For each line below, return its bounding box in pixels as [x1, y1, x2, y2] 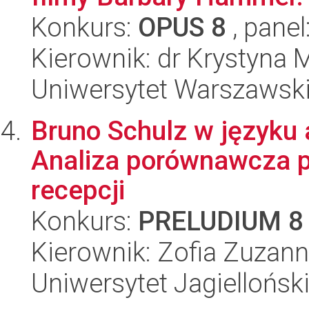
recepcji [31, 175, 125, 206]
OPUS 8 [138, 12, 226, 43]
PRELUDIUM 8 [138, 206, 303, 237]
